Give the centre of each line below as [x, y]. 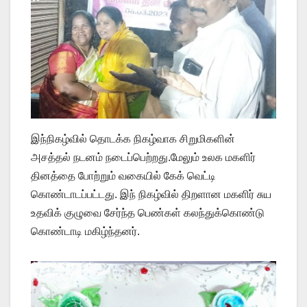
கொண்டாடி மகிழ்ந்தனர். [85, 232]
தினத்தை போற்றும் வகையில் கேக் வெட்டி [123, 176]
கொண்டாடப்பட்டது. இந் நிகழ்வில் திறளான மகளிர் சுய [151, 195]
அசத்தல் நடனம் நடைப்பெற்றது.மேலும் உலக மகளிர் [143, 158]
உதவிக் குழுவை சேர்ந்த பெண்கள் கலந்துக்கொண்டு [148, 213]
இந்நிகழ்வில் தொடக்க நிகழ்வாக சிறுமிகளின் [133, 139]
